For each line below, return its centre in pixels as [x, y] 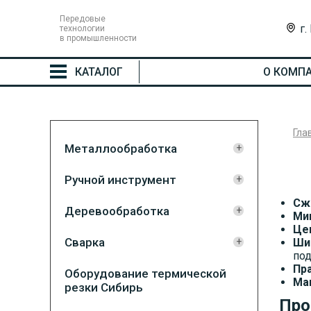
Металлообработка [121, 149]
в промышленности [98, 38]
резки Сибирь [104, 287]
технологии [82, 28]
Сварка [85, 242]
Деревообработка [117, 211]
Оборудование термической [145, 274]
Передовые [83, 19]
